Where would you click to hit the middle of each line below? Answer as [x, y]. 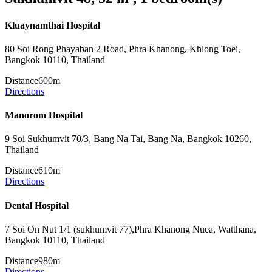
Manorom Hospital [44, 115]
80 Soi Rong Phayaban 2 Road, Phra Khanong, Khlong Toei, [123, 49]
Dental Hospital [37, 205]
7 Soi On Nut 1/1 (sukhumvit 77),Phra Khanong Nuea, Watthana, [131, 229]
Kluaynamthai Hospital [53, 25]
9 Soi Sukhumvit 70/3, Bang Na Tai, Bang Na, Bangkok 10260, [128, 139]
